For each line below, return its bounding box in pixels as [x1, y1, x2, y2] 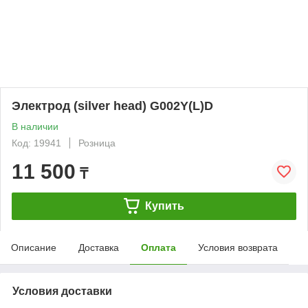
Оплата [141, 241, 176, 253]
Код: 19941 [12, 137, 61, 148]
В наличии [12, 120, 58, 132]
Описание [11, 241, 56, 253]
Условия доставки [12, 285, 112, 297]
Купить [144, 199, 184, 212]
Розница [78, 137, 115, 148]
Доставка [78, 241, 119, 253]
